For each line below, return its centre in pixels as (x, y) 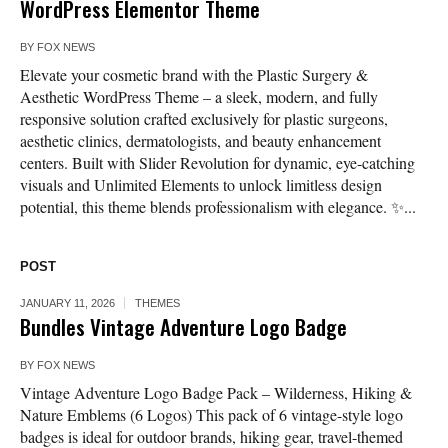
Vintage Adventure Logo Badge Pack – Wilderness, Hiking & (216, 393)
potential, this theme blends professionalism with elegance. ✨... (218, 207)
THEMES (157, 303)
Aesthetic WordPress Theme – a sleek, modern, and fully (199, 97)
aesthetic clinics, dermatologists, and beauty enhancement (200, 141)
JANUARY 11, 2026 (67, 303)
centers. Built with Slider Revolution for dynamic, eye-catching (217, 163)
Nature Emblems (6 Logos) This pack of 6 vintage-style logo (211, 415)
